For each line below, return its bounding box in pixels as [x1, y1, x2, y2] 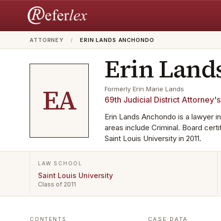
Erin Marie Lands [133, 85, 184, 93]
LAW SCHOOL [38, 160, 82, 166]
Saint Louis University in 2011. [105, 134, 201, 143]
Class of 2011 [38, 181, 76, 188]
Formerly [105, 85, 133, 93]
